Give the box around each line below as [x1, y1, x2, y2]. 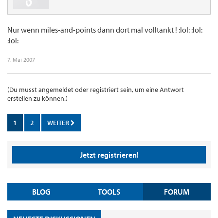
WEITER [47, 118, 71, 127]
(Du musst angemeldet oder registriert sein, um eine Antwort [7, 85, 184, 94]
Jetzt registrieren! [79, 150, 139, 160]
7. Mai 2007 [7, 56, 35, 64]
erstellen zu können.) [7, 94, 68, 103]
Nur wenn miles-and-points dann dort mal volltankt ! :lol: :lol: [7, 25, 202, 35]
